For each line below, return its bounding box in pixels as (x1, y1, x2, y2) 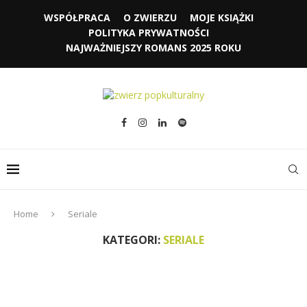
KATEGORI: (103, 232, 160, 247)
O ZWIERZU (123, 11, 177, 24)
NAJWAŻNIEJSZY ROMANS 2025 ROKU (66, 41, 241, 54)
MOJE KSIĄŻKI (189, 11, 254, 24)
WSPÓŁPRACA (43, 11, 110, 24)
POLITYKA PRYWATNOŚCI (88, 26, 209, 39)
